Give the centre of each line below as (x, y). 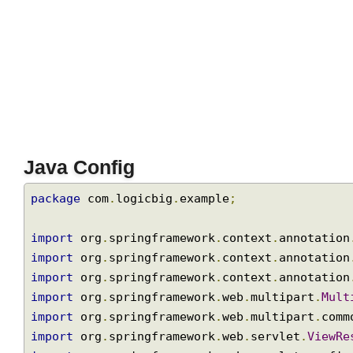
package (58, 270)
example (211, 270)
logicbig (149, 270)
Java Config (82, 238)
